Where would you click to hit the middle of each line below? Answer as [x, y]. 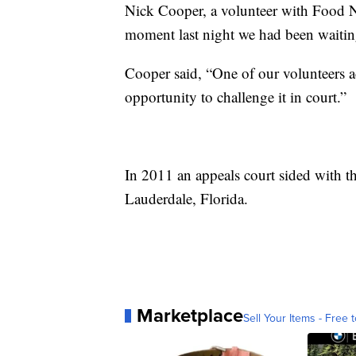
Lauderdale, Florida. [186, 199]
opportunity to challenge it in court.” [236, 97]
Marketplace [190, 315]
